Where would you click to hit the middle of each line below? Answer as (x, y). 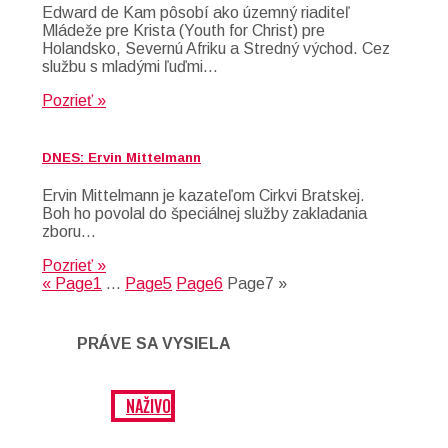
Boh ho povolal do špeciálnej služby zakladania (204, 214)
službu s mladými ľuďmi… (130, 67)
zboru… (69, 232)
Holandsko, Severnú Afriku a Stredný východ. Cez (216, 49)
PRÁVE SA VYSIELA (154, 343)
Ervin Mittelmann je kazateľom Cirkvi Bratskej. (203, 196)
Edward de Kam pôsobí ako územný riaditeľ (196, 13)
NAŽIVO (148, 406)
